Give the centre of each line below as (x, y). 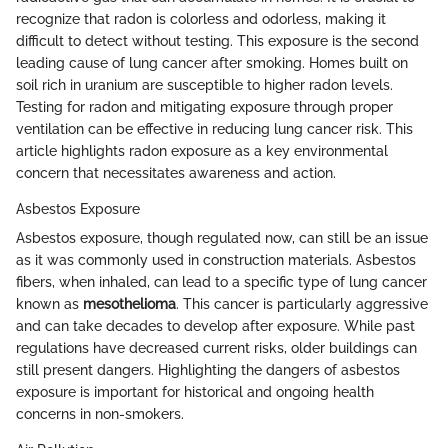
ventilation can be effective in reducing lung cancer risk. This (214, 128)
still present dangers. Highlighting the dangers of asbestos (208, 369)
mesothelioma (129, 303)
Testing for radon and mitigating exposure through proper (204, 106)
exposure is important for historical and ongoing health (195, 391)
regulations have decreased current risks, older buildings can (216, 347)
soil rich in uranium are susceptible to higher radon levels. (204, 84)
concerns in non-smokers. (100, 413)
